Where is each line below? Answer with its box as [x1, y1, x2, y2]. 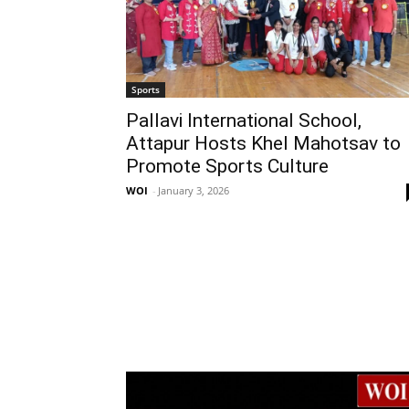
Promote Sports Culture [126, 154, 329, 177]
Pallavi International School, [126, 109, 362, 131]
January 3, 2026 [158, 183, 229, 197]
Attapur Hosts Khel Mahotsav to [126, 131, 401, 154]
